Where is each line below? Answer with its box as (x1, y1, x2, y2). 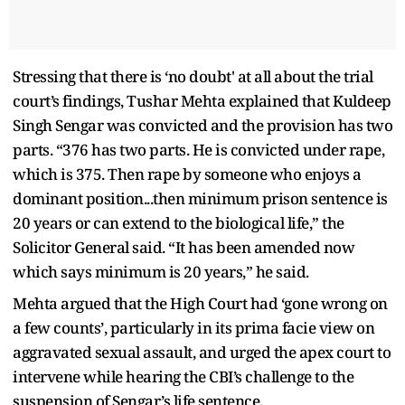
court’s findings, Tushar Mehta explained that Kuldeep (13, 89, 391, 111)
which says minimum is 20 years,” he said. (13, 260, 312, 282)
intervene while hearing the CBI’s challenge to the (13, 365, 353, 387)
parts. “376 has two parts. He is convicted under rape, (13, 138, 384, 160)
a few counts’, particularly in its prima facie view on (13, 316, 374, 338)
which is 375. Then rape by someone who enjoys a (13, 163, 362, 184)
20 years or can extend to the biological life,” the (13, 212, 344, 233)
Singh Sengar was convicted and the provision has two (13, 114, 392, 136)
